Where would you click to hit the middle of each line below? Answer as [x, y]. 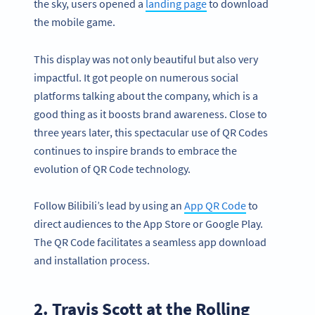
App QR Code [215, 206]
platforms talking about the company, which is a [146, 95]
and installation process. [93, 261]
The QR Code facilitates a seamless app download [150, 242]
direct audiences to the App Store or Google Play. [148, 224]
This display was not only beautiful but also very [146, 59]
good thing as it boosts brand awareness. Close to [150, 114]
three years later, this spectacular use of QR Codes [151, 132]
